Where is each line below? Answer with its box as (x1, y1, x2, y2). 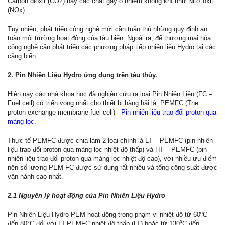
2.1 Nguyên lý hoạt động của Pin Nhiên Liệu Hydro (8, 192, 165, 200)
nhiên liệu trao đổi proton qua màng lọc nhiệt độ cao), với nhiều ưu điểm (8, 155, 217, 163)
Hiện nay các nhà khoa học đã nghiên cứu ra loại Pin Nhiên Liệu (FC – (8, 90, 212, 98)
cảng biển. (8, 52, 38, 60)
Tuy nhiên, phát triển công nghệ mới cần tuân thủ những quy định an (8, 25, 207, 33)
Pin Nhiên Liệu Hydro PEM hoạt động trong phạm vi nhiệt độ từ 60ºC (8, 211, 207, 219)
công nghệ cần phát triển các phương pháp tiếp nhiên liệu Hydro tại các (8, 43, 216, 51)
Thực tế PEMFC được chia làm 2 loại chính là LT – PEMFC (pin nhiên (8, 137, 213, 145)
